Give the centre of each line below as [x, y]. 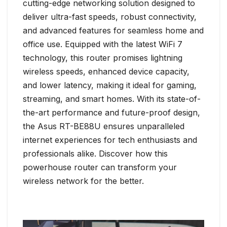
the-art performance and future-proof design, [111, 113]
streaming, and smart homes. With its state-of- [112, 99]
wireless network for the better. [83, 181]
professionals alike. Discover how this [95, 154]
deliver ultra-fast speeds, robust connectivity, [110, 17]
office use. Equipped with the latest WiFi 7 [103, 44]
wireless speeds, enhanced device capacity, [106, 72]
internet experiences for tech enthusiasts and [110, 140]
